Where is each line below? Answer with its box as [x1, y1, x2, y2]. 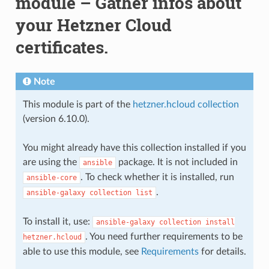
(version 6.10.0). [22, 113, 89, 124]
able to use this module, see [22, 246, 141, 256]
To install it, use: [22, 216, 92, 226]
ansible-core [26, 173, 77, 182]
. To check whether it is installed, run [80, 172, 234, 182]
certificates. [15, 35, 108, 58]
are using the [22, 157, 79, 167]
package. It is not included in [115, 157, 238, 167]
